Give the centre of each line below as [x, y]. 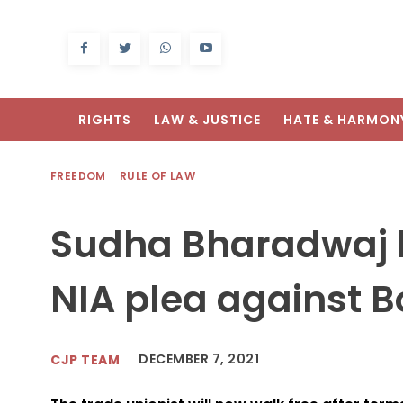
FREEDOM [78, 176]
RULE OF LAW [157, 176]
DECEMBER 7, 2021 [199, 359]
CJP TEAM [85, 359]
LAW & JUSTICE [207, 120]
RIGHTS [105, 120]
